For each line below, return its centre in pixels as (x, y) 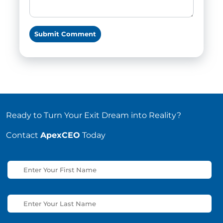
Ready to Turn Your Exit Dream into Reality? (94, 115)
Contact (23, 135)
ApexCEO (60, 135)
